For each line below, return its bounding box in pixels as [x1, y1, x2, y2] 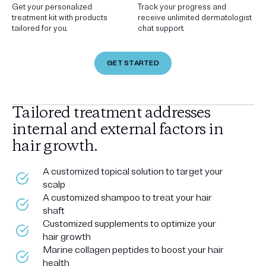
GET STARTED [107, 59, 159, 68]
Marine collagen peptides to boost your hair [43, 244, 224, 256]
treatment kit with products [12, 13, 107, 23]
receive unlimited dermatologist [137, 13, 252, 23]
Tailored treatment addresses [12, 103, 210, 125]
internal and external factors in [12, 119, 223, 141]
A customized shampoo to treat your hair [43, 192, 213, 204]
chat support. [137, 24, 185, 34]
